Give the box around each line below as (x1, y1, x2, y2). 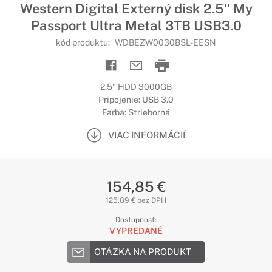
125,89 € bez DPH (106, 196, 166, 205)
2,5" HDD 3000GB (100, 82, 172, 92)
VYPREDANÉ (109, 226, 163, 236)
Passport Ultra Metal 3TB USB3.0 (30, 18, 242, 33)
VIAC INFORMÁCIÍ (108, 129, 185, 140)
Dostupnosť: (115, 216, 157, 224)
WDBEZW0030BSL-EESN (115, 38, 216, 47)
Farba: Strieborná (102, 107, 170, 117)
